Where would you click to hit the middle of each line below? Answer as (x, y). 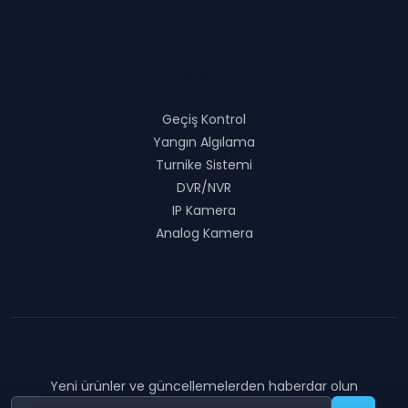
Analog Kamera (204, 234)
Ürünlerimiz (204, 76)
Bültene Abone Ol (204, 358)
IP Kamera (204, 211)
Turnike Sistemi (204, 165)
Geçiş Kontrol (204, 120)
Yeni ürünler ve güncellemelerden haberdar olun (204, 387)
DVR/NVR (204, 188)
